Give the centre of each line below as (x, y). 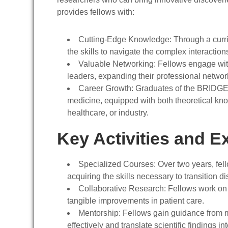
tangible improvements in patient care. (136, 201)
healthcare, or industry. (108, 113)
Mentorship (98, 213)
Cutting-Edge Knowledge (124, 39)
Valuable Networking (116, 64)
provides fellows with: (96, 12)
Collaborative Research (121, 189)
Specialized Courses (116, 164)
